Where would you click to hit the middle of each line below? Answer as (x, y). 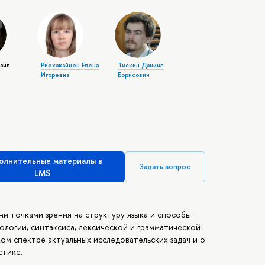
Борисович (134, 75)
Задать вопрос (165, 167)
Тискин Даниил (141, 65)
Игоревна (55, 75)
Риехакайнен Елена (70, 65)
